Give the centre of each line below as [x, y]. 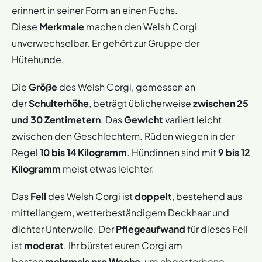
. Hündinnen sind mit [173, 152]
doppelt [153, 196]
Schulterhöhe [59, 103]
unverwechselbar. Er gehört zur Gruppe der [106, 43]
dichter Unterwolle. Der [64, 229]
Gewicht [144, 119]
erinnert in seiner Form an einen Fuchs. [95, 10]
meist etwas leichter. [108, 168]
